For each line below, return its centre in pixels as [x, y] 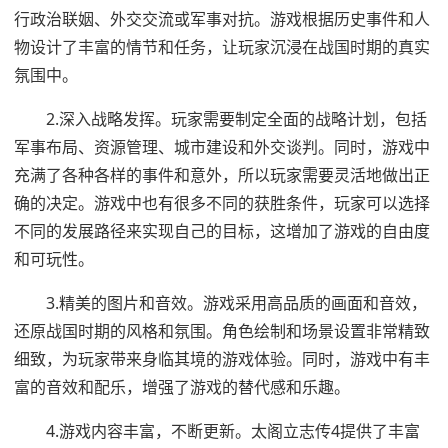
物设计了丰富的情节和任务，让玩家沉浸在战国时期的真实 [222, 47]
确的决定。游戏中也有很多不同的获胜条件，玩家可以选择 [222, 203]
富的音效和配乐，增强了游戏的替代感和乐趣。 [182, 387]
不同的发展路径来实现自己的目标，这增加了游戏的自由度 [222, 231]
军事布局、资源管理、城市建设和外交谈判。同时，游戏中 [222, 147]
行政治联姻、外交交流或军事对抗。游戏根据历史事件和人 [222, 19]
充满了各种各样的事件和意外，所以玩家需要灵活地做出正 [222, 175]
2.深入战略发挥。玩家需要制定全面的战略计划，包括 [236, 119]
